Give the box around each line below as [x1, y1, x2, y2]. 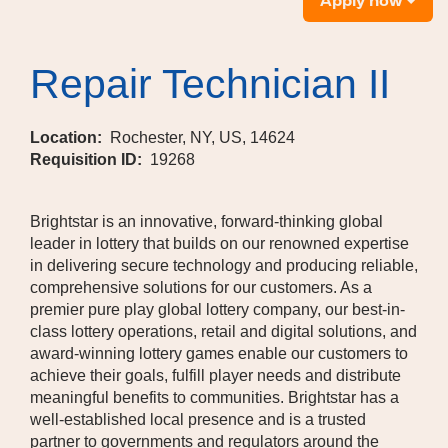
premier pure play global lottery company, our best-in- [30, 301, 405, 318]
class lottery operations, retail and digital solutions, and [30, 323, 417, 340]
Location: [30, 129, 110, 146]
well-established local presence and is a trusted [30, 411, 366, 428]
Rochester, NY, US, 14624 [110, 129, 295, 146]
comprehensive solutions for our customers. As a [30, 279, 372, 296]
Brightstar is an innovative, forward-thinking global [30, 213, 383, 230]
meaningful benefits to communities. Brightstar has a [30, 389, 399, 406]
